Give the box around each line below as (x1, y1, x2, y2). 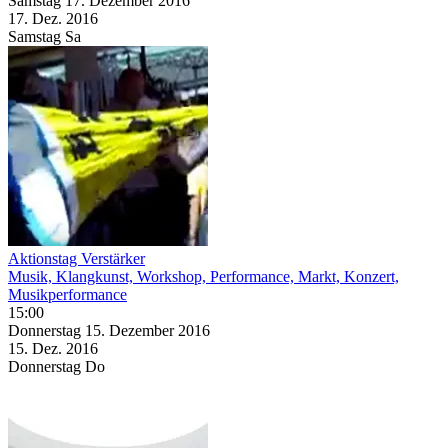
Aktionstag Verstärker (8, 249, 145, 267)
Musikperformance (8, 285, 127, 303)
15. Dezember (85, 321, 178, 339)
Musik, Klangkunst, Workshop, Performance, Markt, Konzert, (8, 267, 399, 285)
